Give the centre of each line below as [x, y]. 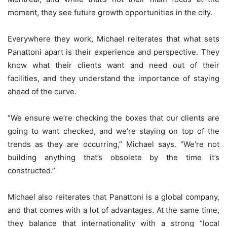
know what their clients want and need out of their [113, 65]
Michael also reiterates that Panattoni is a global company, [113, 197]
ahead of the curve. [42, 92]
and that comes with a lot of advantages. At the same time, [113, 210]
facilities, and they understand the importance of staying [113, 79]
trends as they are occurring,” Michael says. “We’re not [113, 144]
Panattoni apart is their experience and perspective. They [113, 52]
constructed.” [31, 171]
